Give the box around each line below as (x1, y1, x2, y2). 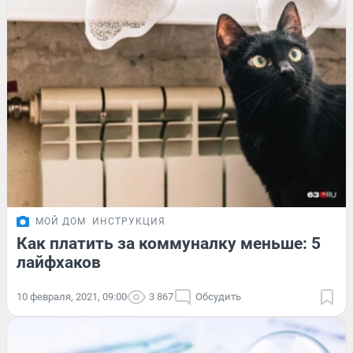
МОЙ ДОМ (35, 215, 86, 227)
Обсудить (195, 290, 241, 303)
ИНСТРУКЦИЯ (92, 215, 165, 227)
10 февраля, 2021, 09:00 (17, 290, 127, 303)
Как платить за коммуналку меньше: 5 (17, 233, 321, 253)
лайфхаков (17, 252, 101, 272)
